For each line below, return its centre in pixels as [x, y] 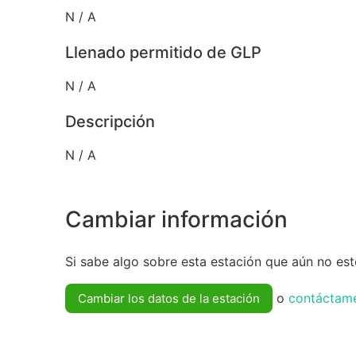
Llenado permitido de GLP [163, 52]
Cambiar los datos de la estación [169, 299]
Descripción [110, 121]
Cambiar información [176, 219]
